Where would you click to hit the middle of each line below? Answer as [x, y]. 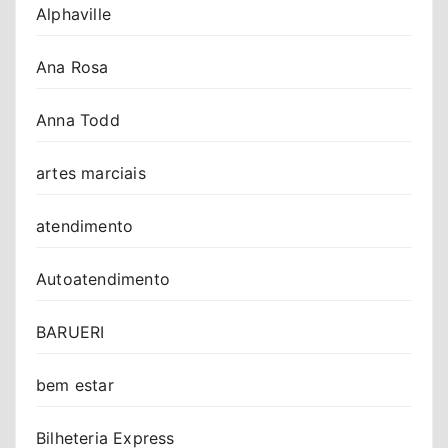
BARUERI [70, 331]
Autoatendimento [103, 278]
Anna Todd [78, 119]
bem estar [75, 384]
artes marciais [91, 172]
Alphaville [73, 13]
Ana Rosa [72, 66]
